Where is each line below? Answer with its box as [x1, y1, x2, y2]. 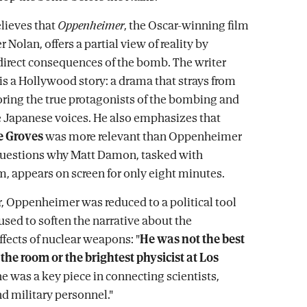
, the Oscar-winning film [124, 15, 249, 35]
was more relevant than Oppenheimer [43, 126, 242, 146]
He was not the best [140, 229, 245, 249]
